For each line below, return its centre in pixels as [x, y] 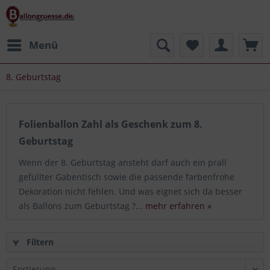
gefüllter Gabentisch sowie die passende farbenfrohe [127, 177]
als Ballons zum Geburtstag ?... [82, 206]
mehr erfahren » [178, 206]
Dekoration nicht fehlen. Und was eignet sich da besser [130, 191]
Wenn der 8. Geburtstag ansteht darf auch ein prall [123, 162]
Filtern [39, 242]
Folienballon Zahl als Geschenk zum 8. [111, 124]
